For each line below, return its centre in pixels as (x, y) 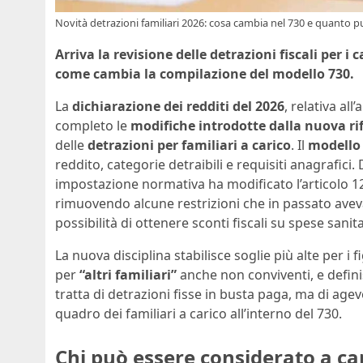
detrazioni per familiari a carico (189, 145)
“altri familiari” (128, 275)
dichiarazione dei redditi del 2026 (178, 107)
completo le (93, 126)
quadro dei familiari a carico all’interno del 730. (199, 314)
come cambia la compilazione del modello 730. (205, 74)
